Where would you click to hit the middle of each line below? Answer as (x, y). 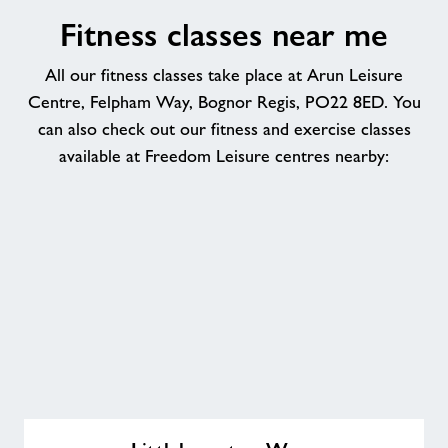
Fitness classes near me (224, 35)
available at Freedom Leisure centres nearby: (224, 156)
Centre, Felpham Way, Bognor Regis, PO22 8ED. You (224, 102)
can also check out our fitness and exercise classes (224, 129)
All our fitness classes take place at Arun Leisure (224, 75)
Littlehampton (71, 431)
